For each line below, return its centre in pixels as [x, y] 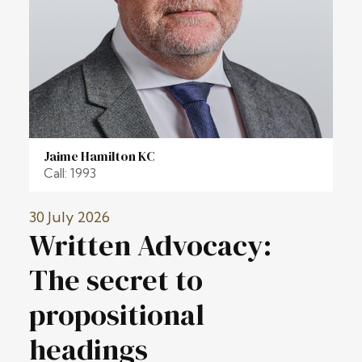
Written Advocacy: [150, 245]
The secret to [116, 280]
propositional [117, 314]
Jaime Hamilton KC [99, 156]
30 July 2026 [69, 217]
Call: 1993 [70, 173]
